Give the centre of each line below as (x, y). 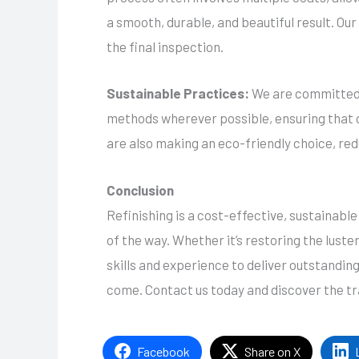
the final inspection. (165, 47)
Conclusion (140, 190)
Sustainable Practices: (179, 93)
